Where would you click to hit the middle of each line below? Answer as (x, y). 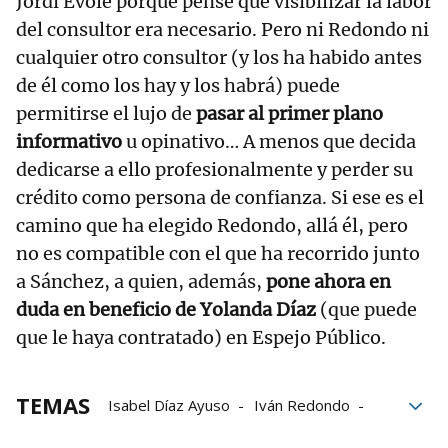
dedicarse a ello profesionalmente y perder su (214, 169)
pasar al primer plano (289, 113)
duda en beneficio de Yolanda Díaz (166, 309)
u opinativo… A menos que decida (271, 141)
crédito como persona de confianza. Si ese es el (220, 197)
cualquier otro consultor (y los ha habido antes (219, 57)
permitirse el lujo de (106, 113)
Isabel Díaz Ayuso (169, 405)
